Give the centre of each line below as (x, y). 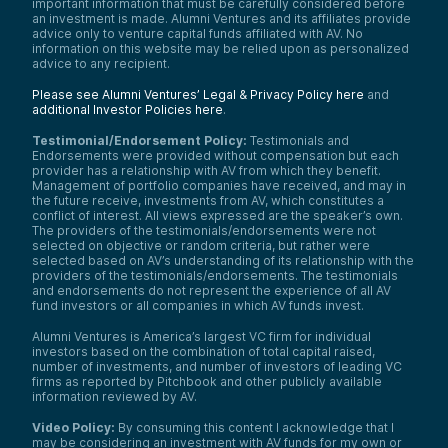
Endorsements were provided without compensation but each (215, 156)
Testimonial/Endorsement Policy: (141, 141)
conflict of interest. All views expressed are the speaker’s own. (217, 216)
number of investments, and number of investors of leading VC (217, 367)
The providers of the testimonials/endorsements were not (204, 231)
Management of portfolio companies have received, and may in (219, 186)
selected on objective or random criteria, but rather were (201, 246)
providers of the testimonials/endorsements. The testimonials (215, 276)
